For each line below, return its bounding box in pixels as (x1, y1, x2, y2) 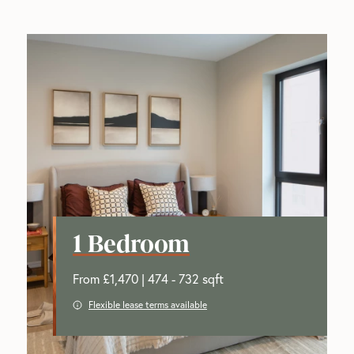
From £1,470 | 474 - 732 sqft (73, 270, 224, 288)
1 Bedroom (73, 225, 190, 260)
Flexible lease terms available (88, 299, 207, 311)
